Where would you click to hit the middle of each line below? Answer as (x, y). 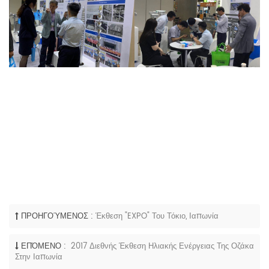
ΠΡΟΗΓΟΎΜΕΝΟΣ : (57, 217)
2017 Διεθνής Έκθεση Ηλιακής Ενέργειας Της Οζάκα (161, 247)
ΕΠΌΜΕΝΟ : (44, 247)
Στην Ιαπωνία (39, 258)
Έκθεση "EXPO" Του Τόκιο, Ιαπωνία (157, 217)
